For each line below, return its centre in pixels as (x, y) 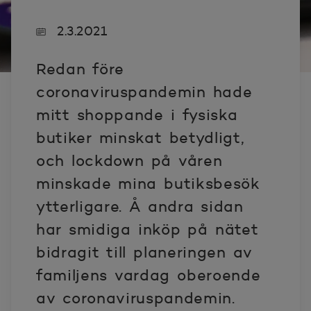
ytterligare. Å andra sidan (140, 207)
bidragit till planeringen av (144, 252)
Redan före (81, 69)
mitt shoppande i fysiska (137, 115)
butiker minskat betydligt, (140, 138)
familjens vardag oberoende (149, 275)
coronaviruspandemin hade (144, 92)
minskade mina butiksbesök (148, 184)
